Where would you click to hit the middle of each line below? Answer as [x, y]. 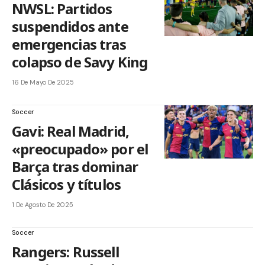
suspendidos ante [70, 27]
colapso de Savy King [80, 62]
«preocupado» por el [80, 149]
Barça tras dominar [75, 167]
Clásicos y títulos [67, 185]
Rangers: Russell [65, 252]
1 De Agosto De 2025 [43, 205]
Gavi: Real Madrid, [71, 131]
